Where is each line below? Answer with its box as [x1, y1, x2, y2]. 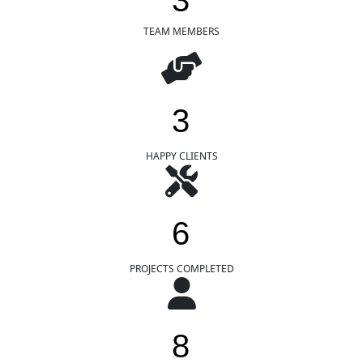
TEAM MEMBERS [143, 24, 220, 38]
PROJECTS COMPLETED [129, 262, 234, 275]
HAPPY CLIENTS [145, 149, 218, 163]
